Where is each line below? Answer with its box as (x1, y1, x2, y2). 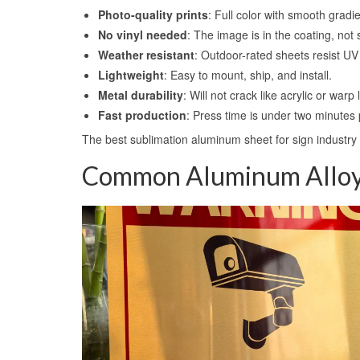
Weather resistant (98, 46, 194, 63)
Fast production (98, 106, 186, 123)
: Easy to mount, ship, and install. (164, 66, 332, 83)
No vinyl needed (98, 26, 187, 43)
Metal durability (98, 86, 183, 103)
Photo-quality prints (98, 6, 208, 22)
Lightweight (98, 66, 164, 83)
